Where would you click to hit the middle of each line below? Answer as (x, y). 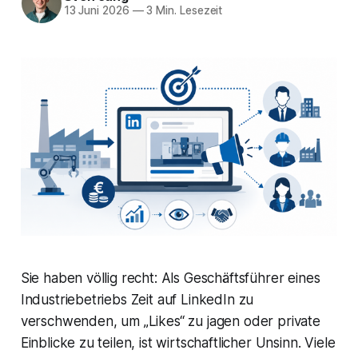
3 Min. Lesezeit (183, 11)
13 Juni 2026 (96, 11)
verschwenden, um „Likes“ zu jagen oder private (170, 322)
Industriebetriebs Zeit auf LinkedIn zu (137, 300)
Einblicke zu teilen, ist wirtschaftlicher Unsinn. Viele (178, 343)
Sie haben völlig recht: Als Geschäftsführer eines (170, 278)
